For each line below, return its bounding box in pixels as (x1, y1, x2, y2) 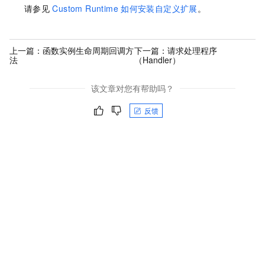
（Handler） (134, 53, 180, 66)
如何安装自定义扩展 (121, 2, 198, 15)
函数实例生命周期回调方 (43, 44, 134, 56)
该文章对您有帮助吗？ (91, 82, 174, 95)
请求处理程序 (167, 44, 217, 56)
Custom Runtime (52, 2, 118, 15)
